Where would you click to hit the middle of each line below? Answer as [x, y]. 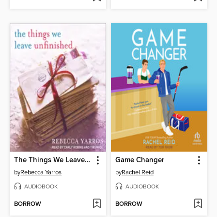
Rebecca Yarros [41, 172]
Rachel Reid [138, 172]
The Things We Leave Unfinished [88, 160]
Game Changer [140, 160]
